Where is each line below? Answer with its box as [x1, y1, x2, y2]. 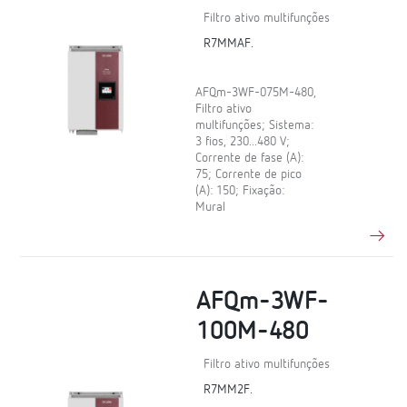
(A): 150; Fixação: [195, 184, 285, 197]
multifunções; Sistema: [195, 118, 314, 132]
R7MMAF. [203, 36, 254, 50]
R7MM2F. [203, 383, 253, 397]
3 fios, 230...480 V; [195, 134, 291, 148]
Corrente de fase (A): [195, 151, 304, 164]
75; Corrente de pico [195, 167, 303, 181]
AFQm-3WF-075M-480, [195, 85, 317, 99]
